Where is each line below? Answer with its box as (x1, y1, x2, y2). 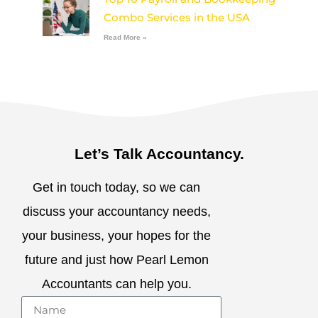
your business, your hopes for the (22, 228, 212, 243)
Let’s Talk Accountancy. (74, 145, 244, 162)
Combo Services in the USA (103, 10, 250, 24)
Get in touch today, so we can (33, 180, 201, 194)
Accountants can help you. (41, 276, 192, 291)
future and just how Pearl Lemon (24, 252, 209, 267)
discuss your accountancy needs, (22, 204, 211, 219)
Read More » (103, 33, 147, 41)
